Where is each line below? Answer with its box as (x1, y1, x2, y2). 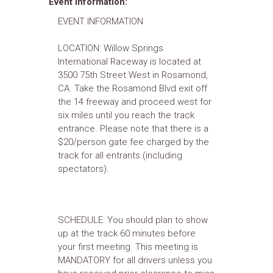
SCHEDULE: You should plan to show (58, 214, 208, 225)
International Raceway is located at (58, 56, 201, 67)
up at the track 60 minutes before (58, 228, 196, 239)
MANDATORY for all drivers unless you (58, 255, 212, 266)
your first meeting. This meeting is (58, 241, 198, 252)
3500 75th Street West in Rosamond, (58, 69, 208, 80)
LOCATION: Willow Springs (58, 43, 163, 54)
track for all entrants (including (58, 150, 182, 161)
